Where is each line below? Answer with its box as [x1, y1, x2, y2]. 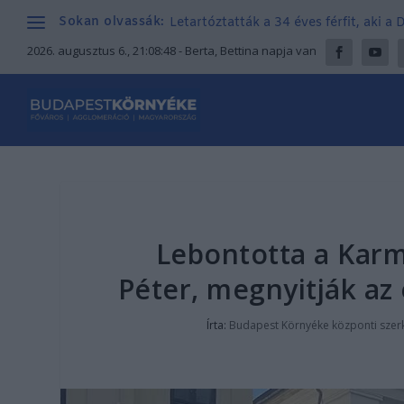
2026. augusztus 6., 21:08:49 [27, 42, 176, 59]
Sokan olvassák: [59, 14, 165, 31]
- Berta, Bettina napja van [176, 42, 317, 59]
